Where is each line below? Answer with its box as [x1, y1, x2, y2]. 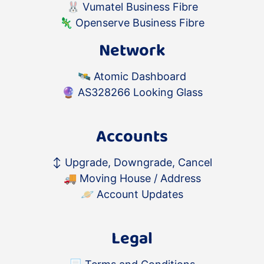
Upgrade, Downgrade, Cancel [65, 156, 212, 169]
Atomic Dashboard [94, 70, 186, 83]
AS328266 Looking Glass [77, 86, 203, 99]
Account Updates [97, 188, 183, 201]
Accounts [96, 123, 168, 151]
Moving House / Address [79, 172, 201, 185]
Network [98, 37, 166, 65]
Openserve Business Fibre [75, 16, 204, 29]
